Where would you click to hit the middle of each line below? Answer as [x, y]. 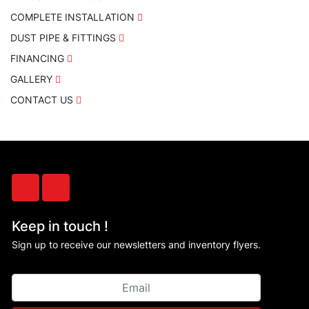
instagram [81, 195]
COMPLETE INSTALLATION [72, 17]
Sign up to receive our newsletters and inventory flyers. [136, 245]
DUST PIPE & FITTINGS [63, 38]
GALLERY [31, 79]
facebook [49, 195]
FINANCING [37, 59]
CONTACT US [42, 100]
